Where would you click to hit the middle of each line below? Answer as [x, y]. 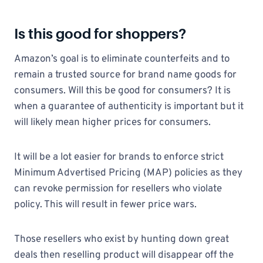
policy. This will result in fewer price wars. [105, 205]
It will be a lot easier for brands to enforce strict [119, 157]
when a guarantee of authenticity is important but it [129, 107]
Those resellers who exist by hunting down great [122, 240]
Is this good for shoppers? [100, 34]
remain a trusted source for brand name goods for [125, 75]
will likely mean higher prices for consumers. [112, 123]
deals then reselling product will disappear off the [124, 255]
